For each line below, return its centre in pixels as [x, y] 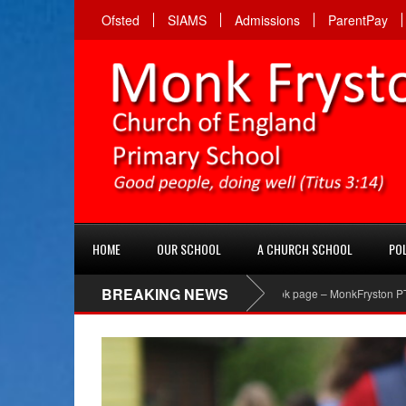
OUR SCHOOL [189, 249]
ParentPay [358, 20]
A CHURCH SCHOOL [305, 249]
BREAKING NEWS [165, 294]
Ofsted [121, 20]
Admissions [267, 20]
